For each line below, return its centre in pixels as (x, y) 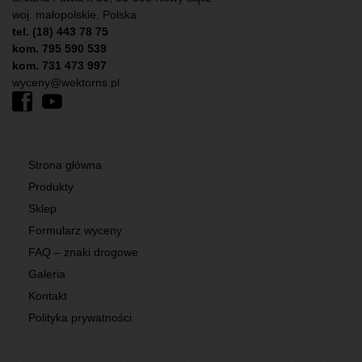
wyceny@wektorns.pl (66, 83)
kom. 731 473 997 (59, 66)
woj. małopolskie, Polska (74, 15)
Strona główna (65, 165)
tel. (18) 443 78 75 (60, 32)
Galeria (47, 274)
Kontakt (48, 296)
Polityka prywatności (80, 318)
